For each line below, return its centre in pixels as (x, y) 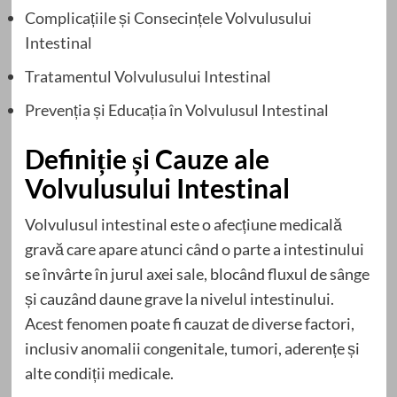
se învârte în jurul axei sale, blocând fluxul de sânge (197, 273)
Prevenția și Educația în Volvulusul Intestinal (176, 109)
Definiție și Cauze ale (147, 158)
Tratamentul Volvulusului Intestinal (148, 76)
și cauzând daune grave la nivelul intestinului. (179, 298)
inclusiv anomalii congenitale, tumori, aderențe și (192, 348)
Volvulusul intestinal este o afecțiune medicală (183, 224)
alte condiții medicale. (99, 373)
